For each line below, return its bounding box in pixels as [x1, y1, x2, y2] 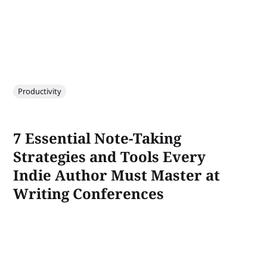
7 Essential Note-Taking [13, 128, 182, 148]
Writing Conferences [13, 183, 164, 203]
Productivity [18, 85, 62, 97]
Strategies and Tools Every [13, 146, 206, 166]
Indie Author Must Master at [13, 164, 221, 185]
